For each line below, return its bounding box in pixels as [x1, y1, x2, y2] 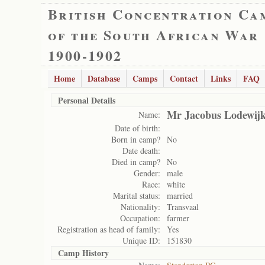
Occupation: [120, 212, 160, 224]
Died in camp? [112, 156, 160, 167]
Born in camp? [111, 134, 160, 145]
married [167, 190, 193, 201]
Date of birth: [115, 122, 160, 134]
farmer [167, 212, 189, 224]
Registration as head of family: [57, 224, 160, 235]
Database [88, 72, 120, 85]
